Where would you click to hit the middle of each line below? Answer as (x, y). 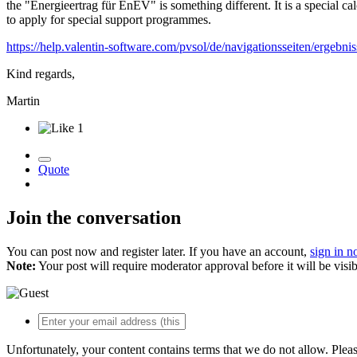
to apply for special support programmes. (109, 19)
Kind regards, (41, 73)
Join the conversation (94, 217)
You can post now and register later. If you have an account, (158, 251)
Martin (23, 100)
